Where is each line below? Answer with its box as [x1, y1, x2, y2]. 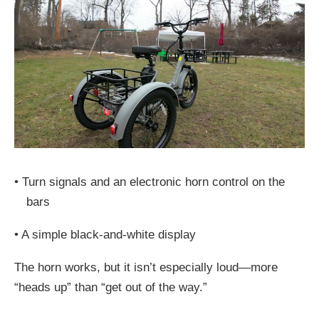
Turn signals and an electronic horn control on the [22, 175, 285, 189]
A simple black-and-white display [21, 228, 196, 242]
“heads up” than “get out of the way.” [14, 281, 207, 295]
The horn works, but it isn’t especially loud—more [14, 261, 278, 275]
